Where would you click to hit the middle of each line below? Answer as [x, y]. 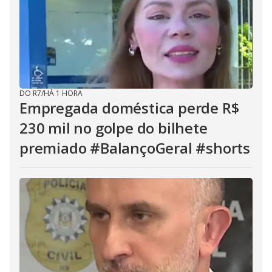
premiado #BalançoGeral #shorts [135, 148]
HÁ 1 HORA [63, 93]
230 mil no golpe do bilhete [114, 128]
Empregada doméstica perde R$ [129, 108]
